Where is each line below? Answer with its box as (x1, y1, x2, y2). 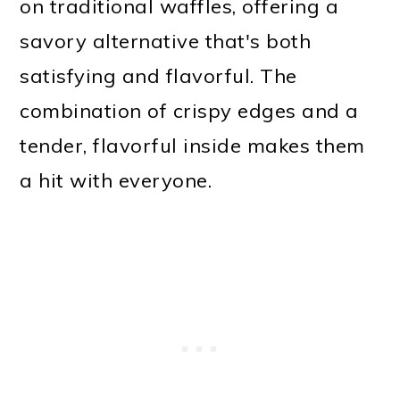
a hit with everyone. (20, 167, 212, 193)
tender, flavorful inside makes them (20, 132, 365, 158)
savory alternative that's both (20, 28, 312, 54)
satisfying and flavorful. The (20, 62, 297, 88)
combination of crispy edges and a (20, 97, 359, 123)
